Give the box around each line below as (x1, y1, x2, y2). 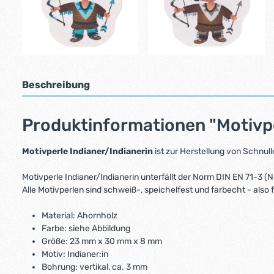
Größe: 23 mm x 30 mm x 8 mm (42, 236, 162, 246)
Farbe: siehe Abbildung (42, 223, 130, 234)
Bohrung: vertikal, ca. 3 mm (42, 262, 147, 272)
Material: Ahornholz (42, 210, 117, 221)
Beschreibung (22, 79, 90, 91)
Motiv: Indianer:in (42, 249, 108, 259)
